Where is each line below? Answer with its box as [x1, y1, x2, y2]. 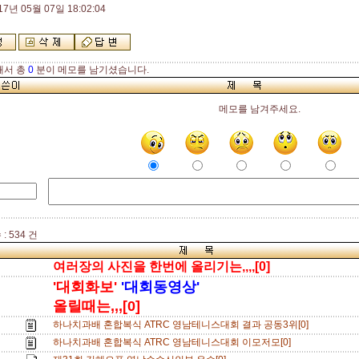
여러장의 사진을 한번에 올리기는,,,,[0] [53, 260, 270, 273]
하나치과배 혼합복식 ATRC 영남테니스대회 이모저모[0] [53, 337, 296, 348]
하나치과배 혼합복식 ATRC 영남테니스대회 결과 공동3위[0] [53, 319, 313, 330]
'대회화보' [53, 279, 117, 295]
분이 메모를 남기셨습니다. [34, 64, 149, 75]
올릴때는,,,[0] [53, 298, 140, 314]
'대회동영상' [117, 279, 200, 295]
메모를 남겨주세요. [218, 103, 301, 115]
